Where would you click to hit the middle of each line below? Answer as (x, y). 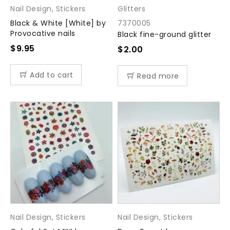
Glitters (131, 9)
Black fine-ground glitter (165, 34)
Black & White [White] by (58, 23)
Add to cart (52, 75)
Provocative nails (43, 33)
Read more (158, 76)
